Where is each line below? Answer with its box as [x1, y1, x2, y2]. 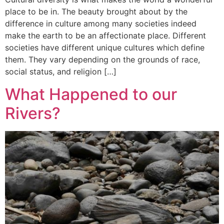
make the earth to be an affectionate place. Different [5, 30, 206, 41]
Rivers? [5, 103, 60, 123]
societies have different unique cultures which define [5, 42, 204, 53]
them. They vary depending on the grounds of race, [5, 54, 200, 65]
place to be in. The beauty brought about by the [5, 6, 187, 17]
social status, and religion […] [5, 66, 116, 77]
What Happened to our [5, 84, 177, 104]
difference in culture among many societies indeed [5, 18, 196, 29]
